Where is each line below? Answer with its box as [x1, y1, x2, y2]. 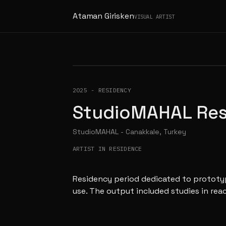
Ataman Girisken [73, 11, 134, 21]
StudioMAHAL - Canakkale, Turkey [73, 127, 186, 136]
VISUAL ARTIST [134, 13, 175, 20]
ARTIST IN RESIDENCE [73, 145, 142, 152]
